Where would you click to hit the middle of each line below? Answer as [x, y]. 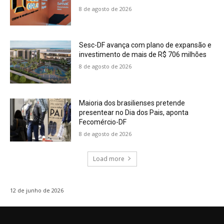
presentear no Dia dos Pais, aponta [134, 112]
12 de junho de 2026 [37, 190]
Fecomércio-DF [103, 122]
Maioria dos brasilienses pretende [132, 103]
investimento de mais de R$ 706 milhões [143, 55]
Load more [108, 158]
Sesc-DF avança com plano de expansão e [145, 45]
